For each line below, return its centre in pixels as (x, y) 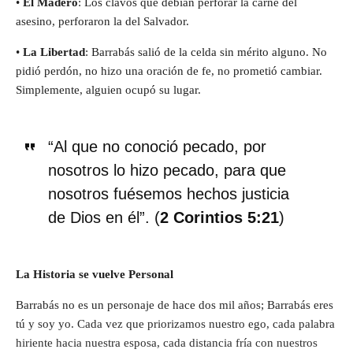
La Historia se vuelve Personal (95, 275)
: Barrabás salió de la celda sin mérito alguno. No (206, 52)
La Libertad (54, 52)
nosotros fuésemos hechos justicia (168, 194)
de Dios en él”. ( (104, 218)
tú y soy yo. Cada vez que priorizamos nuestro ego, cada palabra (175, 324)
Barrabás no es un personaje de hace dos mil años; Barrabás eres (175, 305)
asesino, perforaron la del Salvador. (102, 22)
